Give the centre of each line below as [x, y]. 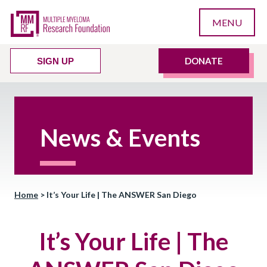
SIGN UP [55, 61]
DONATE [204, 61]
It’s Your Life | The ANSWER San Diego [122, 195]
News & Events [120, 138]
